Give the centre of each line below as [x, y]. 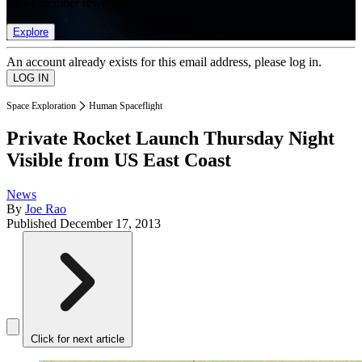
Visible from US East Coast [119, 160]
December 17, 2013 [110, 224]
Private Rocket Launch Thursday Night [170, 139]
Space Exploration [41, 105]
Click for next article [78, 339]
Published [33, 224]
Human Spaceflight [126, 105]
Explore [31, 32]
